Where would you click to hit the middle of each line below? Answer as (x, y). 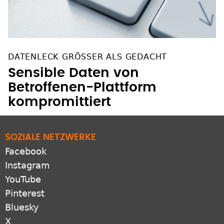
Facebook (26, 151)
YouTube (23, 179)
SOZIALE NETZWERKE (50, 138)
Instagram (27, 165)
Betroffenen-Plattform (82, 88)
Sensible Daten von (73, 73)
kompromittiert (59, 102)
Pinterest (25, 193)
